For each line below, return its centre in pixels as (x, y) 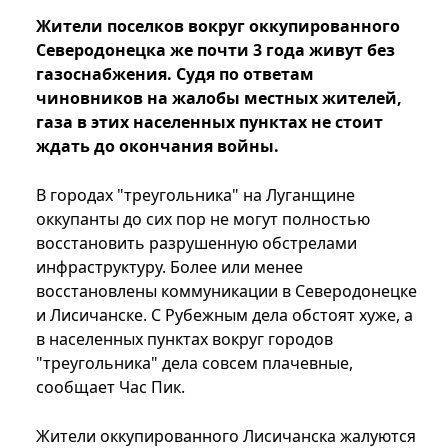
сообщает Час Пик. (110, 387)
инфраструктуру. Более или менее (169, 267)
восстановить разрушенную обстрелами (196, 243)
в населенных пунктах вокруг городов (184, 339)
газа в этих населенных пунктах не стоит (209, 122)
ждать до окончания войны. (157, 146)
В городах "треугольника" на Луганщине (195, 195)
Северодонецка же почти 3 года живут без (215, 50)
